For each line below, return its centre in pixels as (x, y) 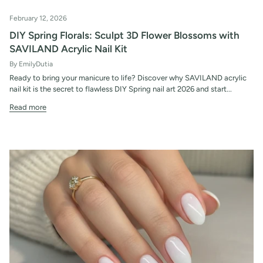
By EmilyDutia (31, 64)
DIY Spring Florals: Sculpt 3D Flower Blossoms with (124, 35)
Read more (28, 107)
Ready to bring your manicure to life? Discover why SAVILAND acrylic (128, 77)
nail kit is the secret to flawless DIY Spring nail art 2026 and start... (121, 89)
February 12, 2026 (38, 18)
